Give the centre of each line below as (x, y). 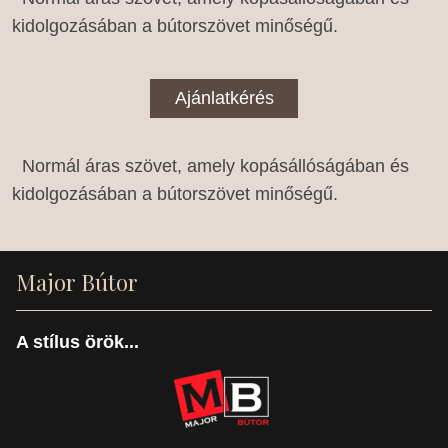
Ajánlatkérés (224, 98)
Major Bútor (77, 281)
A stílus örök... (77, 342)
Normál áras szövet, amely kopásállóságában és (211, 165)
